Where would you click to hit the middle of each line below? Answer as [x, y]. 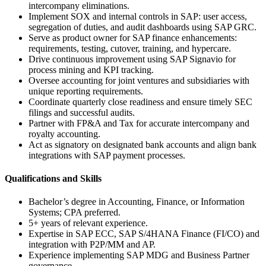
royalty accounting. [64, 134]
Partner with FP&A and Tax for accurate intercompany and [139, 123]
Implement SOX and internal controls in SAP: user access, [138, 16]
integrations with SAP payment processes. [107, 155]
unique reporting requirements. [86, 91]
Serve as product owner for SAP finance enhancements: [133, 37]
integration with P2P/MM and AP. [92, 245]
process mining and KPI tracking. [91, 69]
